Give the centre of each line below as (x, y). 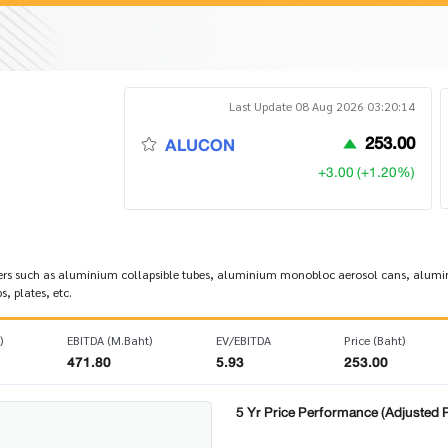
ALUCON (200, 145)
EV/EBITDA (244, 340)
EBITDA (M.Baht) (110, 340)
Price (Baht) (374, 340)
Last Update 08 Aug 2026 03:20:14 (322, 106)
